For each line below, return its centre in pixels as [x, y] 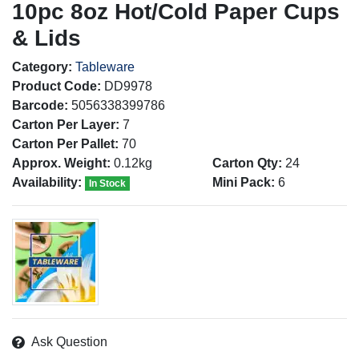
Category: [42, 67]
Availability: [47, 182]
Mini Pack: [244, 182]
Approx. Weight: [61, 163]
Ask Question [69, 341]
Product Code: [56, 86]
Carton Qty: [247, 163]
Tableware [105, 67]
